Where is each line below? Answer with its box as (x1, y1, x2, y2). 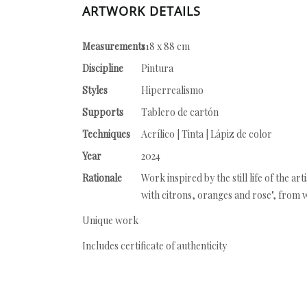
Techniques (82, 127, 130, 140)
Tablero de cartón (141, 106, 219, 119)
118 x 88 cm (141, 40, 190, 53)
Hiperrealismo (141, 84, 204, 97)
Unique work (82, 214, 138, 227)
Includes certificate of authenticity (82, 239, 227, 252)
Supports (82, 106, 123, 119)
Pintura (141, 62, 173, 75)
